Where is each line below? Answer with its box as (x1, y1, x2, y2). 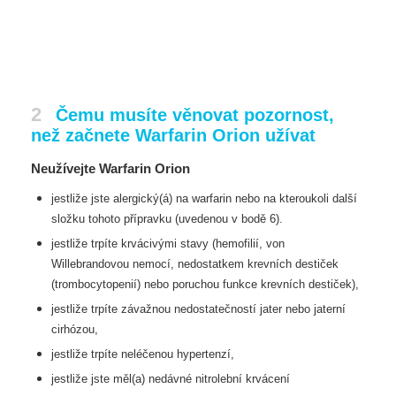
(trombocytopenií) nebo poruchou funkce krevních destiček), (50, 278, 359, 291)
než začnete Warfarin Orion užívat (31, 126, 316, 145)
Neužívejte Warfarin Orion (31, 161, 190, 176)
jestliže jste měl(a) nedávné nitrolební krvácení (50, 372, 290, 385)
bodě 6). (240, 212, 283, 225)
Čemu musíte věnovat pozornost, (56, 105, 334, 125)
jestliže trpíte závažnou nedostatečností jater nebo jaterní (50, 302, 346, 316)
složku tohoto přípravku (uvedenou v (50, 212, 241, 225)
